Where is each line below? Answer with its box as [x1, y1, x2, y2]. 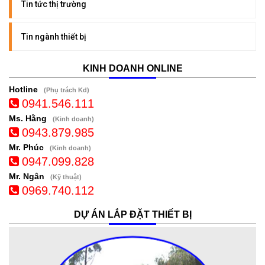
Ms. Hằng [9, 113, 47, 123]
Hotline [9, 84, 38, 94]
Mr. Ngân [9, 171, 44, 181]
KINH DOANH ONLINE [82, 63, 183, 73]
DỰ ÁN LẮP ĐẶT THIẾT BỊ [73, 209, 192, 219]
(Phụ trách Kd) [44, 86, 89, 93]
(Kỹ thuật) [50, 173, 82, 180]
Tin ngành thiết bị [21, 31, 86, 41]
